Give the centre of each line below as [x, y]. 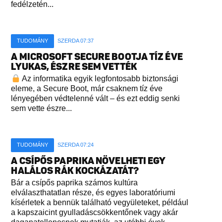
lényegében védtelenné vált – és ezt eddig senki [96, 99]
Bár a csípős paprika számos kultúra [75, 183]
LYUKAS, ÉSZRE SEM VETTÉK [74, 67]
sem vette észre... [42, 109]
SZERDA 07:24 [76, 145]
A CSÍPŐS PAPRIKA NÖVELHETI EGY [88, 161]
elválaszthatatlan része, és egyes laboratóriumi [93, 193]
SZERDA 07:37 [76, 41]
